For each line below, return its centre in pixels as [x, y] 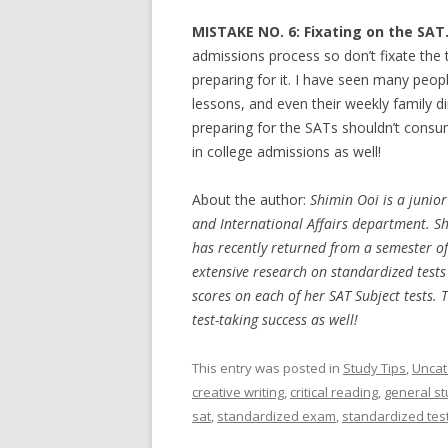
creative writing [238, 392]
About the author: [251, 199]
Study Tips [374, 368]
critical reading [334, 392]
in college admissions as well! [286, 151]
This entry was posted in [267, 368]
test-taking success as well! [275, 319]
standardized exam [276, 416]
